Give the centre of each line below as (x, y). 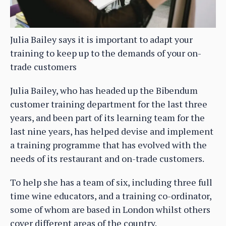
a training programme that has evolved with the (108, 145)
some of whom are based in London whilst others (110, 209)
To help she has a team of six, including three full (111, 182)
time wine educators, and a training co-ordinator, (111, 195)
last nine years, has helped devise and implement (112, 131)
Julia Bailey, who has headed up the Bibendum (104, 90)
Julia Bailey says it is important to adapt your (101, 39)
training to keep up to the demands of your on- (106, 53)
